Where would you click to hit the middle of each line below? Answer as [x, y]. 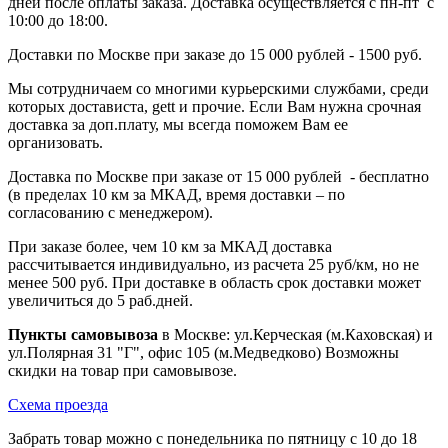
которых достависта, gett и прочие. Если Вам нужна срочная [214, 106]
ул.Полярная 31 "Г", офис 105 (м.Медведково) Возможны [203, 352]
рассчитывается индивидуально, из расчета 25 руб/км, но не [213, 264]
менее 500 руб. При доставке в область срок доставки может [214, 282]
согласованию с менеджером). [110, 212]
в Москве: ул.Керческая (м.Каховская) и [295, 334]
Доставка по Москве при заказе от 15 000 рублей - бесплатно [218, 176]
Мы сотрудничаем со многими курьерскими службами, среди [218, 88]
